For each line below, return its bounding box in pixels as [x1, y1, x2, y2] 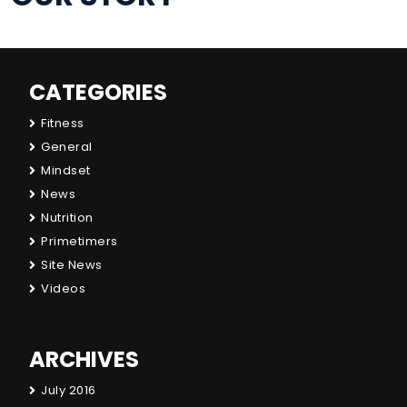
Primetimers [41, 233, 118, 250]
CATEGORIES [29, 77, 167, 107]
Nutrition [41, 209, 94, 226]
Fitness [41, 114, 84, 132]
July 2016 [41, 382, 96, 399]
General [41, 138, 93, 155]
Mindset [41, 162, 91, 179]
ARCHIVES [29, 344, 139, 374]
